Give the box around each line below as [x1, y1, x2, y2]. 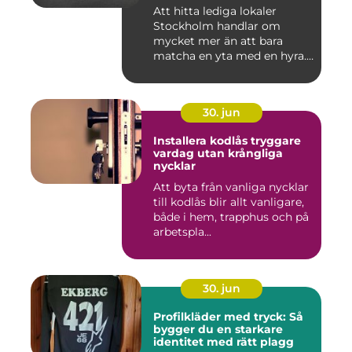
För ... [153, 64, 182, 79]
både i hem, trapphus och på [153, 210, 309, 225]
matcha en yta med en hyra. [153, 49, 306, 64]
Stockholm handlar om [153, 19, 280, 34]
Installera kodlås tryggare [153, 134, 251, 148]
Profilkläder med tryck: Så [153, 310, 303, 324]
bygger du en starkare [153, 322, 283, 337]
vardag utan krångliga [153, 146, 283, 161]
